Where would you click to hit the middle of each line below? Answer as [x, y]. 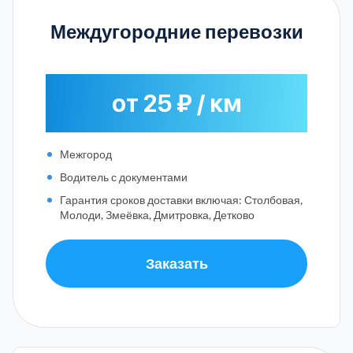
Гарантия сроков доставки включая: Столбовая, [181, 199]
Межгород [86, 154]
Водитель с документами [124, 176]
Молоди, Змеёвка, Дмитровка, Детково [157, 214]
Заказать [176, 263]
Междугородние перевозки [176, 31]
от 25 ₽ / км [176, 103]
